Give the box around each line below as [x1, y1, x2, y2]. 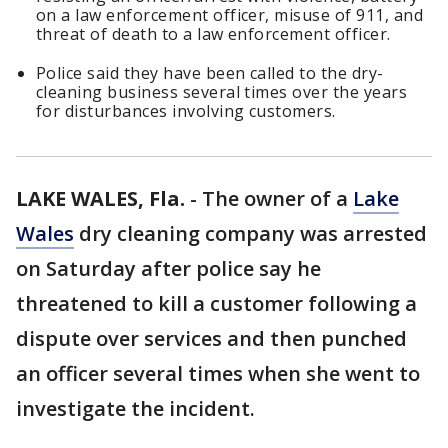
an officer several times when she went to [16, 360, 420, 387]
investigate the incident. [16, 395, 255, 422]
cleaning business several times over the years [36, 81, 408, 103]
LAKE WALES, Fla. [16, 185, 185, 212]
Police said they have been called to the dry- [36, 62, 384, 84]
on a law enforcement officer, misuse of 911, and [36, 4, 424, 26]
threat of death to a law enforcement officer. [36, 23, 391, 45]
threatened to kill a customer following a [16, 290, 417, 317]
